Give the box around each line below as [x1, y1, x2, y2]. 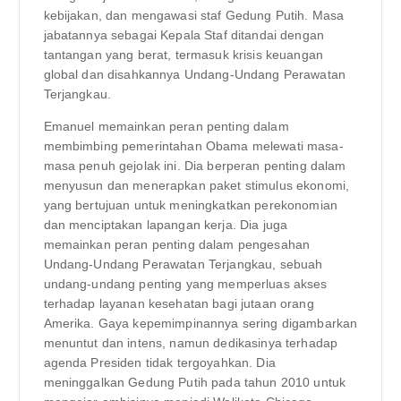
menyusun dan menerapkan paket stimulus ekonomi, [43, 178, 350, 193]
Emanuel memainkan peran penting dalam [43, 119, 289, 134]
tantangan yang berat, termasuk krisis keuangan [43, 47, 323, 63]
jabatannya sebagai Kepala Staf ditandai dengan [43, 28, 324, 43]
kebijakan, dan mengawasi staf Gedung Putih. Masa [43, 8, 345, 23]
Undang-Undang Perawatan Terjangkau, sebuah [43, 257, 323, 272]
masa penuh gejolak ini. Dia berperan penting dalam [43, 158, 346, 174]
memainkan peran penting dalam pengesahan [43, 237, 311, 252]
